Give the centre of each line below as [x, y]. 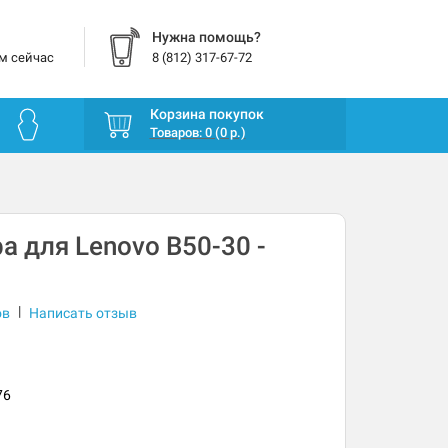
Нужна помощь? [206, 37]
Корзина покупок [206, 114]
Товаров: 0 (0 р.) [197, 133]
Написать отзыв [82, 313]
